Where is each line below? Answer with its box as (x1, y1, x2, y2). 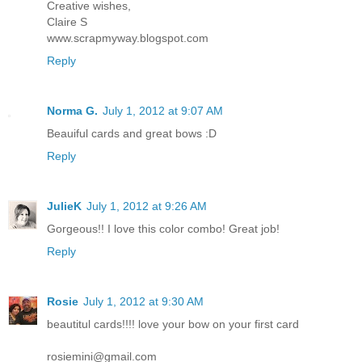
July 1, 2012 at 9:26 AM (86, 200, 207, 213)
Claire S (47, 15, 87, 29)
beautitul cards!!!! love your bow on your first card (47, 317, 299, 330)
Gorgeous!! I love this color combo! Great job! (47, 222, 280, 235)
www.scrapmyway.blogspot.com (47, 32, 208, 45)
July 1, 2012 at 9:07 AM (103, 104, 223, 118)
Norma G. (47, 104, 98, 118)
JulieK (47, 200, 82, 213)
